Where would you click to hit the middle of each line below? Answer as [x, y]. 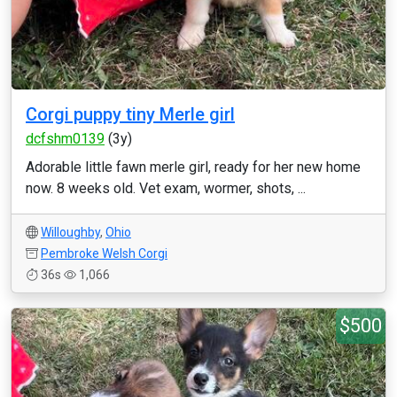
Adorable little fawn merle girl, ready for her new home [193, 167]
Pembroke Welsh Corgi [104, 253]
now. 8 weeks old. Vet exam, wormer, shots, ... [166, 188]
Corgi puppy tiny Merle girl [130, 114]
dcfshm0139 [65, 139]
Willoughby [70, 232]
